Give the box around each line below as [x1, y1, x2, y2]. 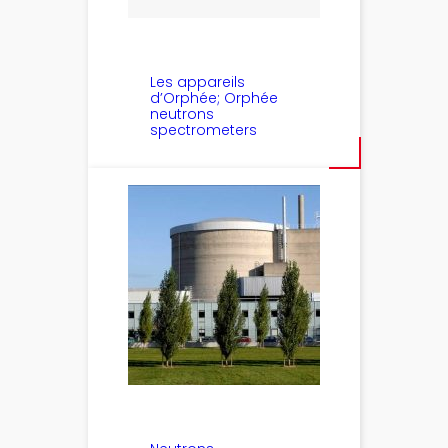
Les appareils [150, 71, 246, 92]
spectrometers [150, 119, 258, 140]
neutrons [150, 103, 215, 124]
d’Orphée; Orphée [150, 87, 279, 108]
